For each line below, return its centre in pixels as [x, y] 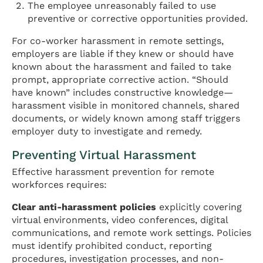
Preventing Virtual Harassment [104, 154]
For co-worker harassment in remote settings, [118, 41]
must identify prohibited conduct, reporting [112, 245]
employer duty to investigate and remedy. [107, 131]
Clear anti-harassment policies [84, 207]
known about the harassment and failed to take [122, 66]
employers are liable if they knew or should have [123, 53]
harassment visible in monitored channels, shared [126, 105]
